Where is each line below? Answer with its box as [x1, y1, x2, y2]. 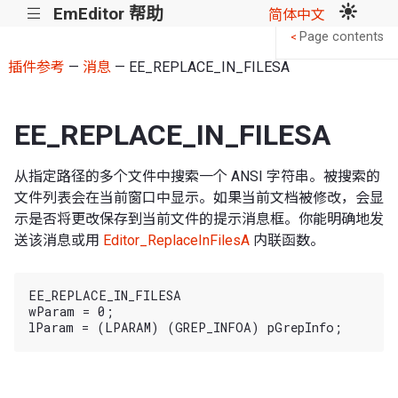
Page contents [299, 29, 384, 45]
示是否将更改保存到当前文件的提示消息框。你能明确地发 [14, 210, 384, 227]
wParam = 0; [28, 303, 114, 321]
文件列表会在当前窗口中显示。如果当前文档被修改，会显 [14, 188, 384, 206]
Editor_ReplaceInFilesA [103, 231, 250, 249]
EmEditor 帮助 [52, 3, 163, 24]
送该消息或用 [14, 231, 103, 249]
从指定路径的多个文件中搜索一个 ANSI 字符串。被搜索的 [14, 167, 380, 185]
